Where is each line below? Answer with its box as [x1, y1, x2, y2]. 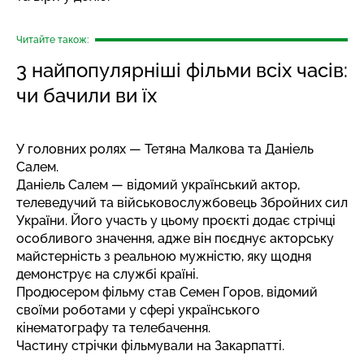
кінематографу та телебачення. [16, 320, 210, 336]
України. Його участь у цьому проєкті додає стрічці [16, 213, 336, 228]
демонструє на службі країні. [16, 266, 198, 282]
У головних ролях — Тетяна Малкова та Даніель [16, 141, 314, 157]
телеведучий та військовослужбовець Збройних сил [16, 195, 348, 210]
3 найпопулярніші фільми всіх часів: [16, 58, 348, 82]
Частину [16, 338, 71, 353]
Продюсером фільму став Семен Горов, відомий [16, 284, 318, 300]
